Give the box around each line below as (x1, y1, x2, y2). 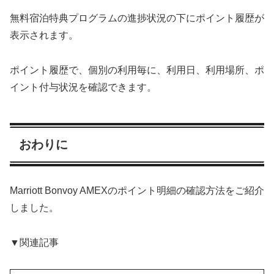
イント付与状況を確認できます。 (10, 82, 157, 93)
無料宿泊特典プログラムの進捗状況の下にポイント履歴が (10, 13, 264, 24)
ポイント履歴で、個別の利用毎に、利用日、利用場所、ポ (10, 65, 264, 76)
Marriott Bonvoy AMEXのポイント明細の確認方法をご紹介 (10, 185, 264, 196)
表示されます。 (10, 30, 78, 41)
